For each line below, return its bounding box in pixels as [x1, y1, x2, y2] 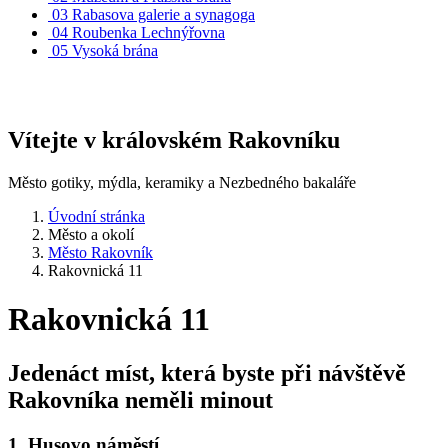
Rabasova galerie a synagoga [72, 6, 255, 23]
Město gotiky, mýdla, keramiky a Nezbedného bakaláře [8, 173, 356, 191]
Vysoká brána [72, 42, 158, 59]
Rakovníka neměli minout [8, 386, 273, 413]
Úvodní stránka [48, 207, 145, 225]
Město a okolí [48, 225, 134, 243]
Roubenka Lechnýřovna [72, 24, 225, 41]
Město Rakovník [48, 243, 153, 261]
